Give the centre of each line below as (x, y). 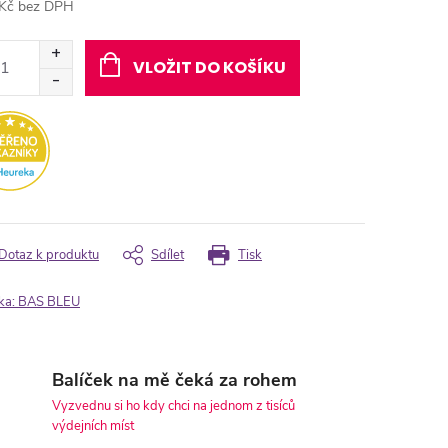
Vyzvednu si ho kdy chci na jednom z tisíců (173, 406)
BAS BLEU (49, 301)
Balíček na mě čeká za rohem (174, 380)
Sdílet (167, 254)
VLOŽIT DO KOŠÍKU (209, 67)
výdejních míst (93, 426)
